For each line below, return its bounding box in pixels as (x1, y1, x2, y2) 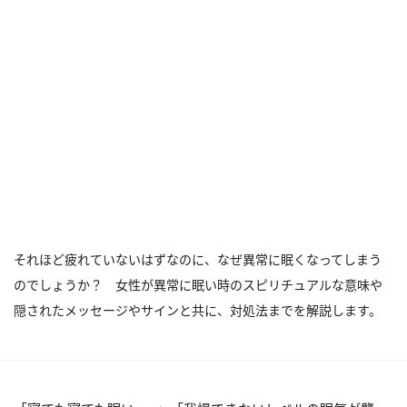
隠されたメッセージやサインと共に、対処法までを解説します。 (14, 302, 382, 319)
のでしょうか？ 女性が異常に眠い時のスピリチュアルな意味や (14, 276, 382, 293)
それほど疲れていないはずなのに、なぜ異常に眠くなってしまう (14, 251, 382, 268)
